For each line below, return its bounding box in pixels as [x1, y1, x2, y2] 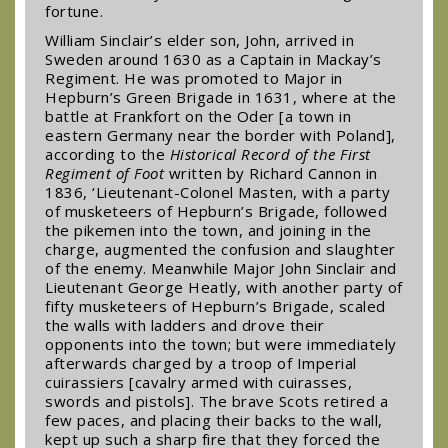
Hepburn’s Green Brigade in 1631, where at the [45, 86, 397, 107]
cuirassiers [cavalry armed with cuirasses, [45, 371, 352, 392]
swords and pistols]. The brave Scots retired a [45, 390, 388, 411]
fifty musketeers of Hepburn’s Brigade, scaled [45, 295, 386, 316]
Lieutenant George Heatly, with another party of [45, 276, 403, 297]
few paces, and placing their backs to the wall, [45, 409, 383, 430]
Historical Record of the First [169, 143, 371, 164]
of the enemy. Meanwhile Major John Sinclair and [45, 257, 397, 278]
